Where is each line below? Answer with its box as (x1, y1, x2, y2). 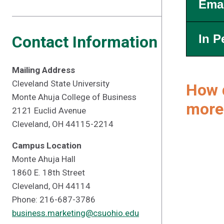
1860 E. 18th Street (12, 167, 85, 177)
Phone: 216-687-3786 (12, 194, 95, 204)
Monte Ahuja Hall (12, 154, 75, 164)
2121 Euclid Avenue (12, 105, 86, 115)
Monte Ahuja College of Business (12, 92, 136, 102)
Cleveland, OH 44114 (12, 181, 90, 191)
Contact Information (12, 32, 157, 51)
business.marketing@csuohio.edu (12, 208, 139, 218)
